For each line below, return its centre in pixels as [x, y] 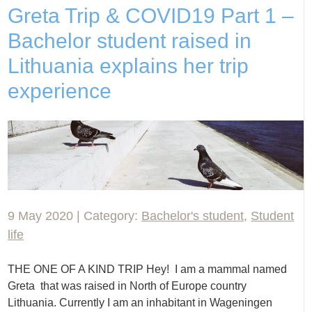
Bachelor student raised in [130, 40]
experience [60, 91]
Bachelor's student [193, 216]
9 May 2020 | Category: [75, 216]
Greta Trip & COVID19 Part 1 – [151, 15]
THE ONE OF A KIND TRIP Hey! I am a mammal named [148, 270]
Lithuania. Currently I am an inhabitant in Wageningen [140, 303]
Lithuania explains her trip [128, 65]
